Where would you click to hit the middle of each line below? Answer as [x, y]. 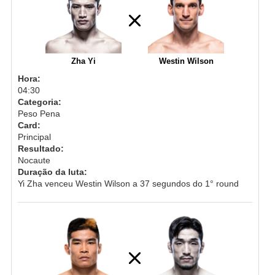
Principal [34, 137]
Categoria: [39, 102]
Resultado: [41, 148]
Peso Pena [39, 113]
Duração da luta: [52, 172]
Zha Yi [84, 61]
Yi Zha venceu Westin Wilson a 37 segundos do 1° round [128, 183]
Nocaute [34, 160]
